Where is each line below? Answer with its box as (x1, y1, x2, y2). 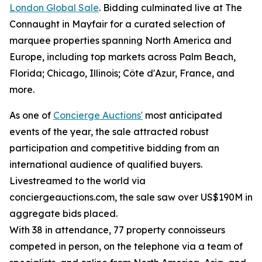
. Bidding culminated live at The (99, 2, 242, 14)
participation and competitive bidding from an (9, 142, 219, 154)
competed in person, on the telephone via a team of (9, 240, 243, 253)
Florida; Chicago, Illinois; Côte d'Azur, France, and (9, 67, 235, 80)
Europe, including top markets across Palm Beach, (9, 51, 236, 63)
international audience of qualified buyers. (9, 158, 202, 171)
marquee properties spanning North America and (9, 35, 232, 47)
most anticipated (143, 109, 222, 122)
